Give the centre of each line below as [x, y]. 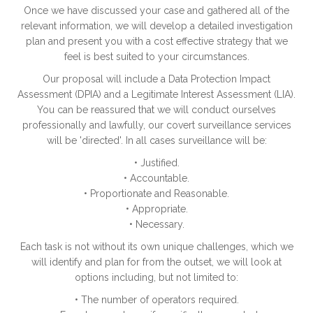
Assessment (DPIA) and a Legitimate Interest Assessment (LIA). [156, 95]
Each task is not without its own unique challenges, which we [156, 247]
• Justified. [156, 163]
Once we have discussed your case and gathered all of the [156, 11]
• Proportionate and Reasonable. [156, 194]
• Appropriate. [156, 209]
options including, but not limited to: [156, 278]
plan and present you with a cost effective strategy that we [156, 42]
